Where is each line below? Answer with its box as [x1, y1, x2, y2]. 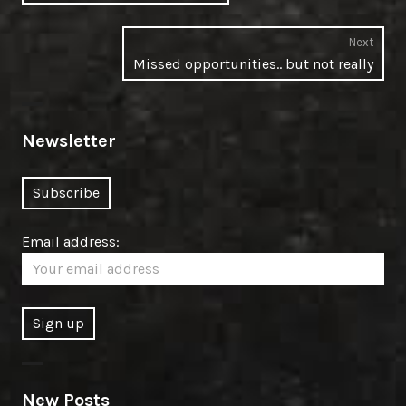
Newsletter [22, 130, 116, 151]
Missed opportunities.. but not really [133, 54, 373, 72]
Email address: [22, 232, 120, 250]
